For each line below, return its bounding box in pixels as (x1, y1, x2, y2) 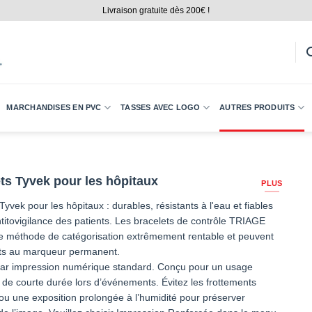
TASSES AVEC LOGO (120, 103, 201, 111)
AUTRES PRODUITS (219, 103, 295, 111)
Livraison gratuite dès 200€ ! (102, 5, 210, 15)
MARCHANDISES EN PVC (6, 103, 102, 111)
